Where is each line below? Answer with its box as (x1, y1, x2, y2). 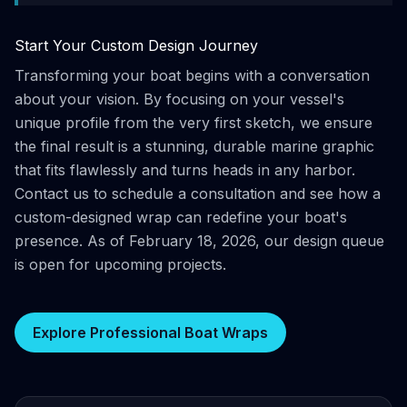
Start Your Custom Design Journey (15, 36, 258, 55)
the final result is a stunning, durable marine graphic (15, 137, 374, 155)
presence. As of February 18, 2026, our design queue (15, 232, 384, 250)
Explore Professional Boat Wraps (33, 323, 268, 342)
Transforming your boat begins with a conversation (15, 66, 370, 84)
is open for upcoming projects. (15, 255, 226, 273)
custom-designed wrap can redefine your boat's (15, 208, 347, 226)
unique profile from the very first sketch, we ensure (15, 114, 372, 132)
